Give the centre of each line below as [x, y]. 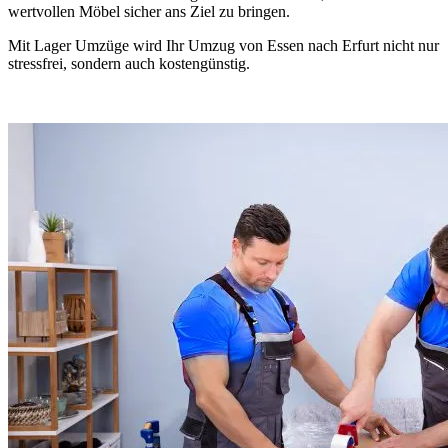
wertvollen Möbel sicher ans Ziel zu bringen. [149, 11]
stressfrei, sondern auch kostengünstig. [129, 63]
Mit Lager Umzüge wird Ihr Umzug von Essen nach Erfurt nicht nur [223, 45]
